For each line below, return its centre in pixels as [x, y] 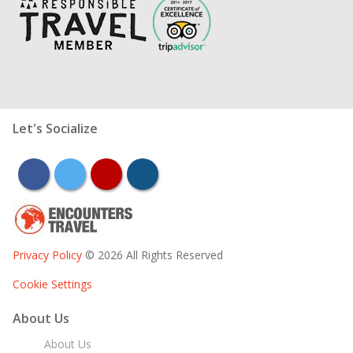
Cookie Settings [52, 284]
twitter [91, 173]
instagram [174, 173]
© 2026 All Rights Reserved [154, 255]
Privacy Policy [49, 255]
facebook [62, 173]
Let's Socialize [55, 128]
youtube [131, 173]
